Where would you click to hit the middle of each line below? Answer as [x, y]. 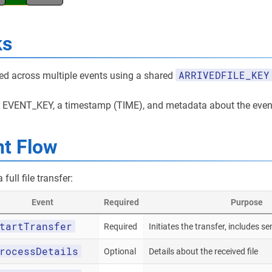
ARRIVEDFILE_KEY [224, 75]
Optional [120, 251]
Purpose [247, 202]
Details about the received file [203, 251]
